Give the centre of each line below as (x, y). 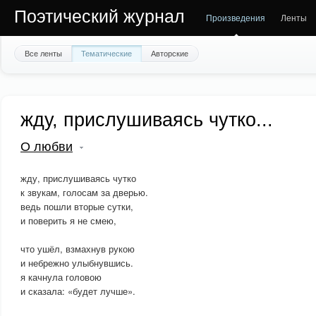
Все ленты (43, 53)
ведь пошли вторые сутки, (77, 206)
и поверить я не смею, (68, 220)
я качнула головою (61, 277)
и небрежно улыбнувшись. (77, 263)
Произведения (236, 17)
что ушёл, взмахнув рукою (78, 249)
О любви (47, 147)
